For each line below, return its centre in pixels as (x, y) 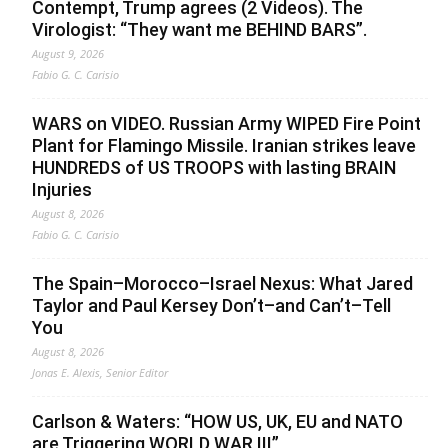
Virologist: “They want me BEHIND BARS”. (199, 29)
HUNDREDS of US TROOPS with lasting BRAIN (214, 167)
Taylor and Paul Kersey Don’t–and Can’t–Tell (211, 305)
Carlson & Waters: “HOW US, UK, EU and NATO (217, 421)
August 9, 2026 (68, 53)
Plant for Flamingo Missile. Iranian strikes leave (224, 145)
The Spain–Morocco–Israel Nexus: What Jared (222, 283)
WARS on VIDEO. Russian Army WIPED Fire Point (226, 123)
